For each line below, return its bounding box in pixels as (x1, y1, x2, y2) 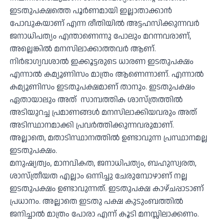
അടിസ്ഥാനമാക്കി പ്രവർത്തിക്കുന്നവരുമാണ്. (10, 119, 174, 131)
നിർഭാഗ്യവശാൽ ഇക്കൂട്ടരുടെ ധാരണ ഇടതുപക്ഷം (10, 56, 194, 67)
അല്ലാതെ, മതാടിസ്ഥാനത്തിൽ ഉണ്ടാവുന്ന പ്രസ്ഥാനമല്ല (10, 132, 208, 144)
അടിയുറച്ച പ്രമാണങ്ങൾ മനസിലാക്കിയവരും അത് (10, 107, 197, 118)
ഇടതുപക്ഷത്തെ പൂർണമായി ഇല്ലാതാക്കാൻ (10, 5, 172, 17)
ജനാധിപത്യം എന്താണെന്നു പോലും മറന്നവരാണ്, (10, 30, 191, 42)
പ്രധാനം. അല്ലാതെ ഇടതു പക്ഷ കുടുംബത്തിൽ (10, 196, 183, 207)
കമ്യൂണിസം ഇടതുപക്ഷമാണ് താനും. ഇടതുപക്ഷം (10, 81, 195, 93)
